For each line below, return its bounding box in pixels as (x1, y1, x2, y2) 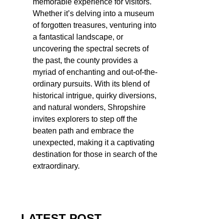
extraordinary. (33, 161, 80, 170)
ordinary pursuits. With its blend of (33, 79, 150, 88)
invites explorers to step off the (33, 114, 137, 123)
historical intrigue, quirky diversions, (33, 91, 156, 100)
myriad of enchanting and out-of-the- (33, 67, 157, 76)
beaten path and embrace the (33, 126, 134, 135)
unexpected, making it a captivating (33, 138, 154, 147)
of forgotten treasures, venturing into (33, 21, 156, 29)
